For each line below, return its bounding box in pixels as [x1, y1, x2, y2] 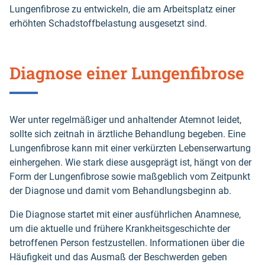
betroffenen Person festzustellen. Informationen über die [9, 237, 244, 249]
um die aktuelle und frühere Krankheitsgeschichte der [9, 223, 230, 235]
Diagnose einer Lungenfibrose [9, 62, 248, 85]
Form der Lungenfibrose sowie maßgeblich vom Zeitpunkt [9, 171, 250, 183]
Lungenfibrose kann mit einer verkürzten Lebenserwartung [9, 143, 251, 154]
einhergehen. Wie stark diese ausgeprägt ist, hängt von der [9, 157, 251, 169]
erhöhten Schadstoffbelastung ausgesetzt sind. [9, 18, 207, 30]
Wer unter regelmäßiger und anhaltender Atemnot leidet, [9, 114, 241, 126]
